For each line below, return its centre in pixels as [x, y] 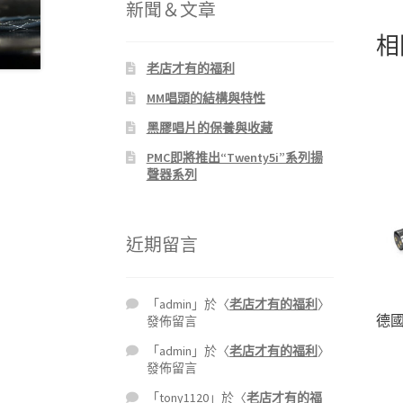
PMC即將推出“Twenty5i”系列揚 [234, 158]
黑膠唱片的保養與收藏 [209, 128]
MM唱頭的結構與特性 [206, 99]
